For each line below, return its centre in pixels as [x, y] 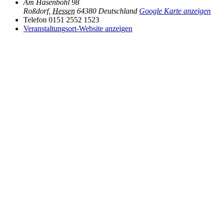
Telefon [35, 20]
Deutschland [118, 11]
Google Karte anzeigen [175, 11]
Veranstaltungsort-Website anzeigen [78, 29]
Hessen [64, 11]
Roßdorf [36, 11]
